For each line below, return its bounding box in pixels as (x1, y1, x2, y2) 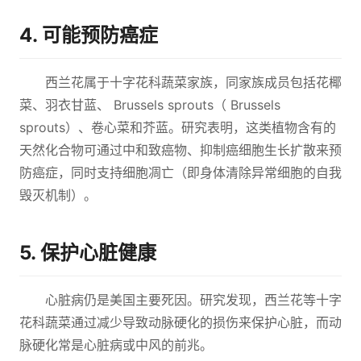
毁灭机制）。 (19, 187, 97, 203)
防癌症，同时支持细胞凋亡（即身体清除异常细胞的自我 (19, 164, 342, 180)
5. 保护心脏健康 (19, 241, 156, 264)
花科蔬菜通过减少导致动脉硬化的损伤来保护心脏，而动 (19, 314, 342, 330)
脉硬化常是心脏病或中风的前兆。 (19, 337, 213, 353)
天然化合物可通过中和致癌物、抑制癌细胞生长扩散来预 (19, 142, 342, 158)
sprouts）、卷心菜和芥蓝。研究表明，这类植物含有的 (19, 119, 336, 135)
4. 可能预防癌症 (19, 23, 158, 47)
